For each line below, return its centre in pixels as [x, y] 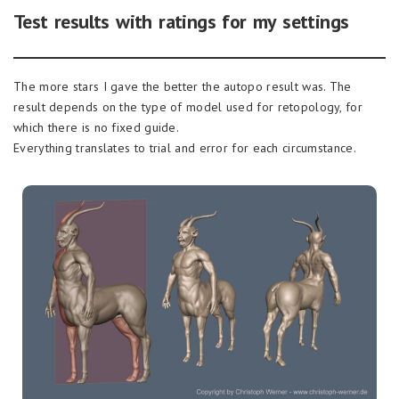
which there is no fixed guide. [97, 127]
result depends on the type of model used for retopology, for [188, 106]
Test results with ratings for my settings [181, 21]
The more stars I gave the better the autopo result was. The [183, 86]
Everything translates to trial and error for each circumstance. [185, 147]
